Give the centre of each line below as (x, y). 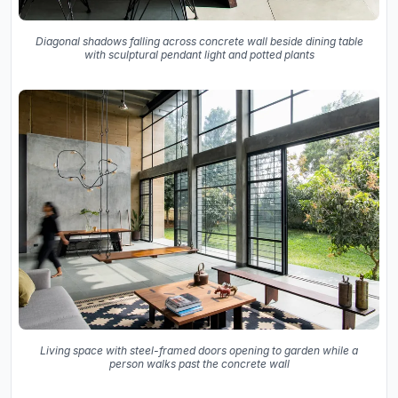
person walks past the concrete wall (199, 364)
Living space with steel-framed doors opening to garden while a (199, 351)
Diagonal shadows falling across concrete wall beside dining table (199, 41)
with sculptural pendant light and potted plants (199, 54)
